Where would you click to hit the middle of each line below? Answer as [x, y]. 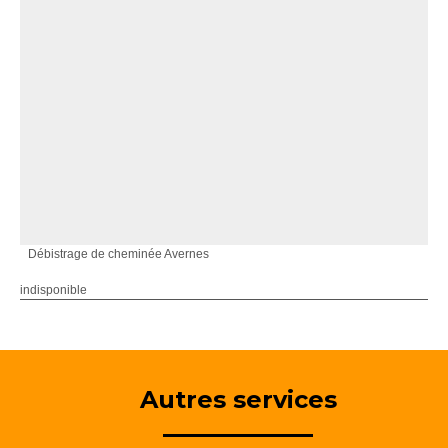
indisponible [53, 289]
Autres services [238, 399]
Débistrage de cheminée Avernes [118, 253]
